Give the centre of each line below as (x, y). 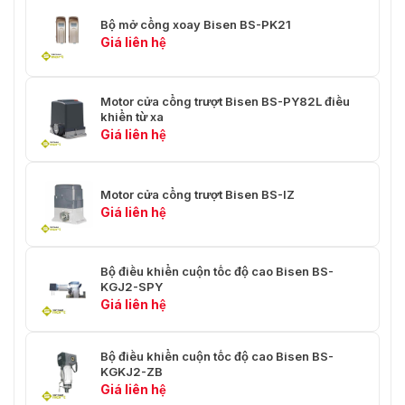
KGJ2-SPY (132, 287)
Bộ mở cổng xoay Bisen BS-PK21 (196, 24)
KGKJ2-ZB (132, 372)
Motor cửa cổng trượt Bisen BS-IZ (198, 194)
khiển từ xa (132, 117)
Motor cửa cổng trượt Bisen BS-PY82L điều (225, 102)
